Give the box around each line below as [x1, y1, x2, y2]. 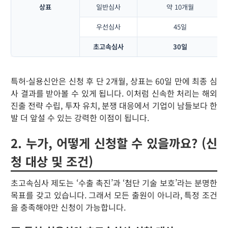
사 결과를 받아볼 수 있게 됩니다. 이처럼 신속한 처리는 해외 [11, 87, 217, 99]
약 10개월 [166, 2, 194, 12]
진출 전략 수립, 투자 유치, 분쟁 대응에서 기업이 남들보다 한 [11, 99, 217, 111]
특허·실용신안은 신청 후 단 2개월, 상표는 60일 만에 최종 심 [11, 74, 217, 87]
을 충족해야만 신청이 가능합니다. [11, 201, 126, 213]
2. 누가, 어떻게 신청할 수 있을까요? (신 [11, 133, 217, 152]
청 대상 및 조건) [11, 152, 93, 170]
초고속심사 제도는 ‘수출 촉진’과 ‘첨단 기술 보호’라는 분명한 [11, 176, 217, 189]
